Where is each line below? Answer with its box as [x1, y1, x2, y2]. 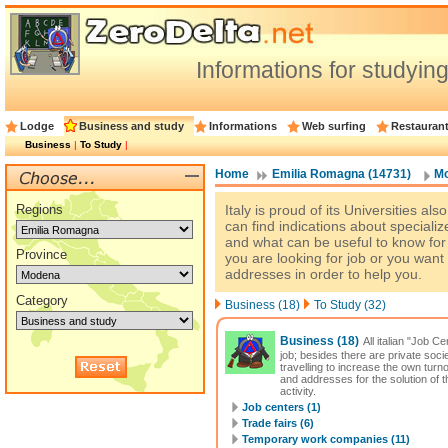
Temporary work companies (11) [242, 433, 410, 445]
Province [16, 247, 67, 262]
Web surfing [302, 120, 366, 132]
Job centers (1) [242, 401, 321, 413]
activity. [280, 385, 316, 397]
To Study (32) [314, 298, 386, 312]
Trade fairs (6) [242, 417, 314, 429]
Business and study [79, 120, 184, 132]
